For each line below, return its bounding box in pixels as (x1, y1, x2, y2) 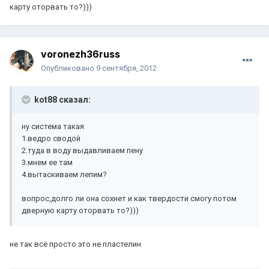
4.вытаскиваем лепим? (22, 170, 107, 180)
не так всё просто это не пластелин (10, 240, 141, 249)
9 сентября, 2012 (96, 64, 157, 73)
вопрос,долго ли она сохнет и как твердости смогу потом (22, 194, 237, 204)
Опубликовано (41, 64, 96, 73)
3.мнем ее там (22, 158, 73, 168)
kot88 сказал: (32, 95, 91, 105)
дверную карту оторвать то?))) (22, 206, 139, 216)
